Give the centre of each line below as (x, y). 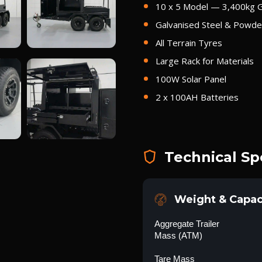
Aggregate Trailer (187, 224)
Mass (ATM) (178, 235)
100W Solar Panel (191, 79)
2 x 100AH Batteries (197, 97)
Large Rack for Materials (204, 61)
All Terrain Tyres (189, 43)
